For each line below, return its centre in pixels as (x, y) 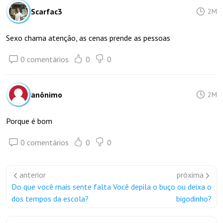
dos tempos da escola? (50, 199)
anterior (33, 175)
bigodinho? (194, 199)
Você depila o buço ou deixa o (162, 187)
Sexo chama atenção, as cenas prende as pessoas (88, 38)
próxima (190, 175)
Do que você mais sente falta (61, 187)
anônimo (47, 95)
